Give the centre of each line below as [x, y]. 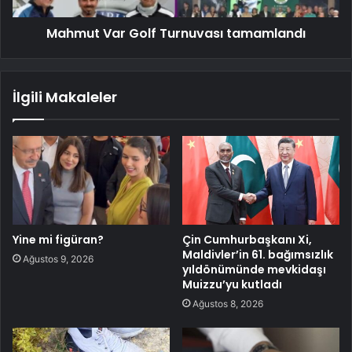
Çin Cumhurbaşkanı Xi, [247, 239]
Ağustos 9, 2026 [58, 258]
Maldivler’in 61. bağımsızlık [258, 254]
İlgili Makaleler [65, 97]
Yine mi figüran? [58, 239]
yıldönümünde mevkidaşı [254, 269]
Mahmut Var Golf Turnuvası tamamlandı [176, 33]
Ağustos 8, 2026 [228, 303]
